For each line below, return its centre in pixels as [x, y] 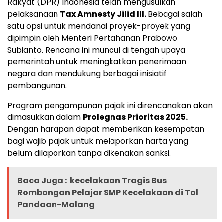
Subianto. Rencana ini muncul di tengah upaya [96, 50]
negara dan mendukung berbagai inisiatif [87, 73]
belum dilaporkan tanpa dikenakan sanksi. [89, 153]
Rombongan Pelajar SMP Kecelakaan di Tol [108, 192]
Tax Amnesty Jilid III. [104, 14]
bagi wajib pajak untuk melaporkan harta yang [98, 141]
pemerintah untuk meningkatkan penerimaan [97, 61]
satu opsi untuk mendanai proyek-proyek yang [99, 26]
